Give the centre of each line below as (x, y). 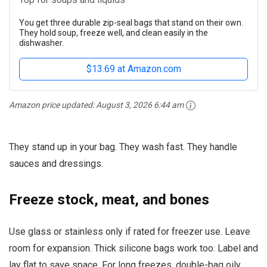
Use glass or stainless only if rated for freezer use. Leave (130, 232)
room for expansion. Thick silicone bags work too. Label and (133, 249)
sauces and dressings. (56, 164)
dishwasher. (41, 43)
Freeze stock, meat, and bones (109, 200)
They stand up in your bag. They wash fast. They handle (123, 147)
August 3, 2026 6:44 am (140, 105)
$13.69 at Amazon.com (133, 69)
